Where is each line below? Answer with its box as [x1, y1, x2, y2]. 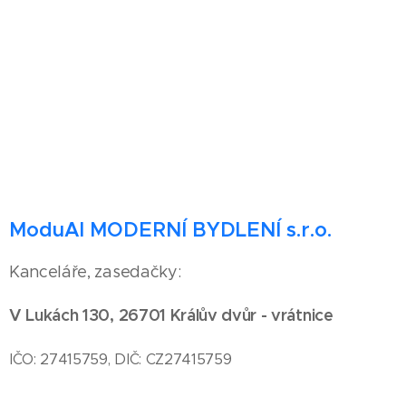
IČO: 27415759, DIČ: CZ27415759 [9, 350, 232, 369]
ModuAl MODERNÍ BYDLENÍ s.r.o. [9, 217, 332, 243]
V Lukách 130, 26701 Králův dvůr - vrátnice [9, 304, 333, 326]
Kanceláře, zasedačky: [9, 262, 181, 283]
